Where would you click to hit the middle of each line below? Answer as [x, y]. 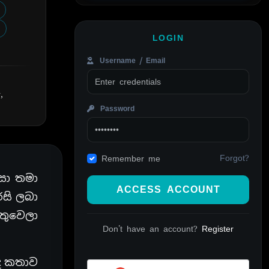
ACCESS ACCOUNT [168, 189]
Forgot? [234, 158]
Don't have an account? [152, 228]
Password [116, 108]
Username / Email [131, 60]
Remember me [131, 158]
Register [218, 228]
